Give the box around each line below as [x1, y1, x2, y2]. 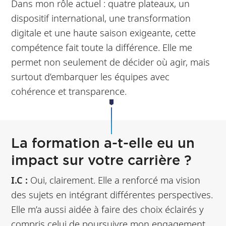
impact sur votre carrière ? [11, 150, 192, 169]
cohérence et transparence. [11, 84, 127, 97]
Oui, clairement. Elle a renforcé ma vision [28, 173, 201, 186]
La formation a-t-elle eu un [11, 133, 195, 152]
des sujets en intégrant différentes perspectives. [11, 188, 213, 201]
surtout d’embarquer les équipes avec [11, 70, 170, 83]
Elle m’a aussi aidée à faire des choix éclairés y [11, 202, 204, 215]
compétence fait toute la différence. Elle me [11, 40, 193, 53]
